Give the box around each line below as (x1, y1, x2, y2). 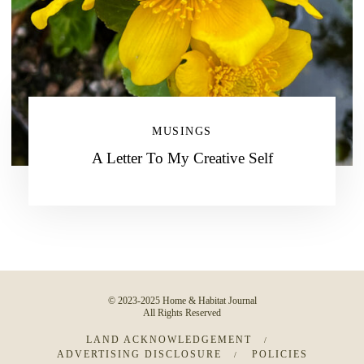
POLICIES (251, 349, 308, 360)
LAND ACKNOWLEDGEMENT (85, 334, 252, 345)
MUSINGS (152, 125, 212, 137)
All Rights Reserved (143, 307, 221, 318)
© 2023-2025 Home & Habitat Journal (107, 295, 257, 306)
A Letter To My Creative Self (91, 149, 273, 167)
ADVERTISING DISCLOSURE (56, 349, 222, 360)
